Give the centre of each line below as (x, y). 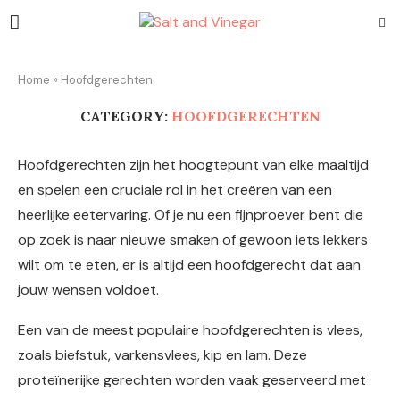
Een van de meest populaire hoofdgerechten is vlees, (190, 330)
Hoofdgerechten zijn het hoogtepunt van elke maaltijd (193, 165)
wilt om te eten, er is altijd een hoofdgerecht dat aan (189, 265)
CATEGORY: (124, 116)
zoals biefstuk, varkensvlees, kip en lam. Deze (162, 355)
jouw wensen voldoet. (88, 290)
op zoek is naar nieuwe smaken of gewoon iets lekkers (193, 240)
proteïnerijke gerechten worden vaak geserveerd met (192, 380)
